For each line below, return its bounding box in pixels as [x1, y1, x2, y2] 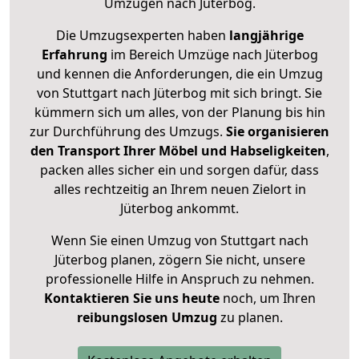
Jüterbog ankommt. [120, 200, 239, 218]
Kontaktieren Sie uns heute [43, 289, 220, 308]
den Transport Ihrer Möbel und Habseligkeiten [30, 142, 326, 160]
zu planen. [216, 309, 283, 327]
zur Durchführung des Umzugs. [30, 123, 226, 141]
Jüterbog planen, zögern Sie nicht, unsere [54, 251, 305, 269]
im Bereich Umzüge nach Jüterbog [107, 46, 318, 64]
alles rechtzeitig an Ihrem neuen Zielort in [53, 180, 306, 199]
